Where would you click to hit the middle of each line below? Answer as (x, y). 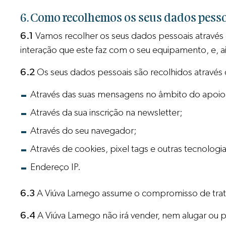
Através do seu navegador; (84, 131)
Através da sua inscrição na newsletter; (107, 113)
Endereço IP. (56, 167)
